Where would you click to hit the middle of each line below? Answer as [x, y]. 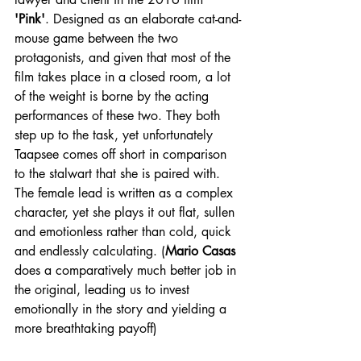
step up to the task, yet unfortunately [116, 135]
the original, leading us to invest [104, 289]
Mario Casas [200, 251]
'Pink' [30, 19]
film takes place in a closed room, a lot [124, 77]
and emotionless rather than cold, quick [125, 231]
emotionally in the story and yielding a [122, 309]
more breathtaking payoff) [86, 328]
